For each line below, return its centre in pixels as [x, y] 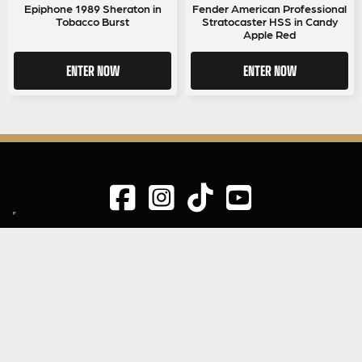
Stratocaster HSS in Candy [269, 21]
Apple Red [269, 34]
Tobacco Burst [93, 21]
